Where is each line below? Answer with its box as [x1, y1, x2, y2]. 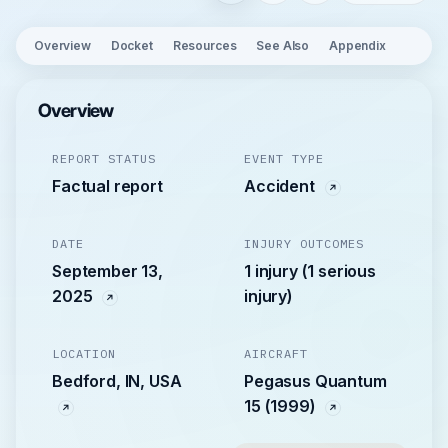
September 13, [52, 261, 163, 281]
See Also [256, 38, 310, 53]
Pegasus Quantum [244, 371, 387, 391]
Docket [110, 38, 153, 53]
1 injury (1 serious [244, 261, 376, 281]
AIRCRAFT [244, 346, 308, 361]
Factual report [52, 176, 163, 196]
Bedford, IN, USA [52, 371, 182, 391]
